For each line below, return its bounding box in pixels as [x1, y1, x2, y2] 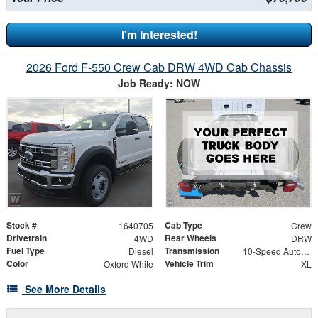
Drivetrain [6, 231, 47, 244]
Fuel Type [6, 243, 45, 257]
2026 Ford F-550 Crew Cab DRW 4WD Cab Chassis [26, 58, 292, 75]
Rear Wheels [165, 231, 216, 244]
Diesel [128, 244, 153, 257]
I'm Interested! [121, 26, 197, 43]
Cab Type [165, 218, 202, 231]
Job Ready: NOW [118, 75, 200, 90]
